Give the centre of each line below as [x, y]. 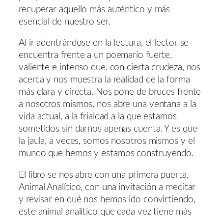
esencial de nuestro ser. [65, 22]
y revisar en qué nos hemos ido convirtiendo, [107, 199]
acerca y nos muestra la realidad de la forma [104, 80]
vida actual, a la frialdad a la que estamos [98, 117]
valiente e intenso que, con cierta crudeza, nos [110, 68]
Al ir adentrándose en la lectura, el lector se [104, 43]
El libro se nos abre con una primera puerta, [104, 175]
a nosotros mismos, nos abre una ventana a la [108, 105]
